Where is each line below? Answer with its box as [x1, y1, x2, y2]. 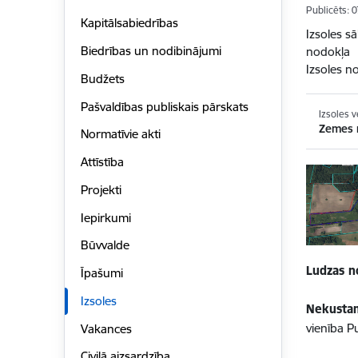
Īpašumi [80, 265, 123, 281]
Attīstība [80, 154, 124, 170]
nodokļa [306, 44, 351, 59]
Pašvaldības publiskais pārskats [80, 98, 249, 114]
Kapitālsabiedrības [80, 15, 178, 31]
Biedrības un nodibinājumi [80, 43, 221, 59]
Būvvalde [80, 237, 129, 253]
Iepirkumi [80, 209, 131, 225]
